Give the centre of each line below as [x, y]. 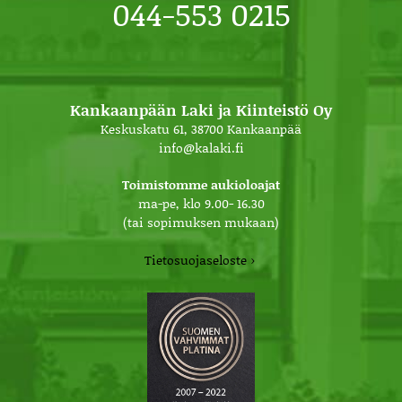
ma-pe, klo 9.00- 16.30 [201, 204]
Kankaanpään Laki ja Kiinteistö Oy [201, 110]
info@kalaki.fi [201, 148]
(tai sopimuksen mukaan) [201, 223]
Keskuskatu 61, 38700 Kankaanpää [201, 129]
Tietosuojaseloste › [199, 260]
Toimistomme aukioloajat [201, 185]
